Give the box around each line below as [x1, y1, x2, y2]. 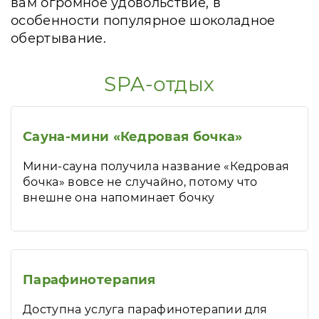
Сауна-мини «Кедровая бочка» [23, 129, 243, 145]
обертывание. [11, 31, 106, 46]
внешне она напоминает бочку [23, 191, 215, 204]
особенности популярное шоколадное [11, 13, 276, 28]
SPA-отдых [103, 72, 216, 96]
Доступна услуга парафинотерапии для [23, 303, 268, 316]
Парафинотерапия [23, 272, 156, 288]
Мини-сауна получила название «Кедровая [23, 159, 290, 173]
